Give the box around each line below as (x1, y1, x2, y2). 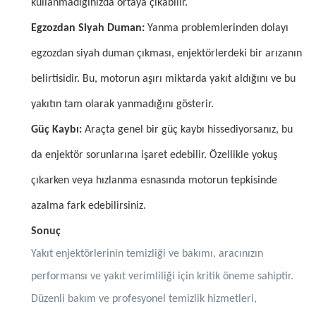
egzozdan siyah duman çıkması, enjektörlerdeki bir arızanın (31, 47, 302, 59)
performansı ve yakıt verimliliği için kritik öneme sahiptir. (31, 270, 293, 282)
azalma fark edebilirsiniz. (31, 200, 146, 212)
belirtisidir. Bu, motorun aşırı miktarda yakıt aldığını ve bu (31, 73, 296, 85)
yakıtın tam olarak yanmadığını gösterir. (31, 98, 214, 110)
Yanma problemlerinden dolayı (145, 22, 288, 34)
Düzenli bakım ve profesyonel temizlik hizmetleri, (31, 293, 257, 305)
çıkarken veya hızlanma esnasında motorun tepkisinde (31, 174, 277, 186)
